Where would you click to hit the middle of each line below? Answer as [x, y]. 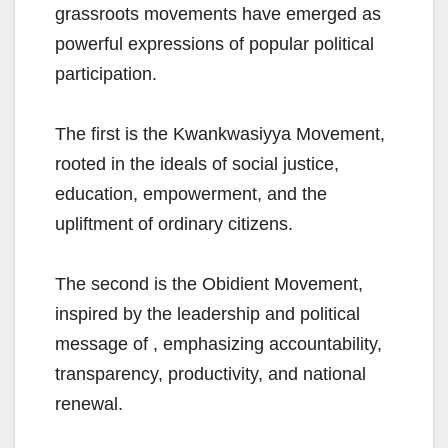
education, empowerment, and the [191, 194]
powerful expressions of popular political [214, 44]
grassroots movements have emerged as [218, 14]
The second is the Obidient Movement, [209, 284]
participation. [106, 74]
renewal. [89, 404]
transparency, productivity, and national [210, 374]
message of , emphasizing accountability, [218, 344]
